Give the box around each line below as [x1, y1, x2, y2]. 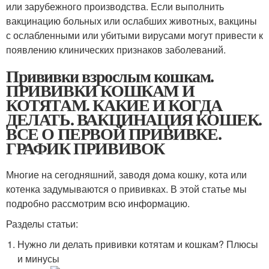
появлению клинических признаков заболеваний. [6, 43, 226, 56]
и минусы [17, 252, 60, 265]
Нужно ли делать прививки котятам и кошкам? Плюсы [17, 237, 259, 251]
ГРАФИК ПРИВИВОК [6, 136, 165, 160]
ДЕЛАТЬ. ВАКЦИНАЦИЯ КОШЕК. [6, 107, 262, 131]
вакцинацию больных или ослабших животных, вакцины [6, 14, 257, 28]
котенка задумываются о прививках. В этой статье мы [6, 182, 247, 196]
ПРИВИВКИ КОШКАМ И [6, 78, 195, 103]
